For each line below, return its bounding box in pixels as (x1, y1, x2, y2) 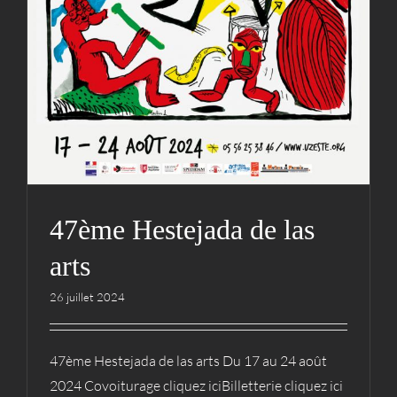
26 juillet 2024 (50, 290, 125, 304)
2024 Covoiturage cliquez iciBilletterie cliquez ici (50, 377, 343, 394)
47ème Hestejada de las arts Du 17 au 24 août (50, 352, 327, 370)
